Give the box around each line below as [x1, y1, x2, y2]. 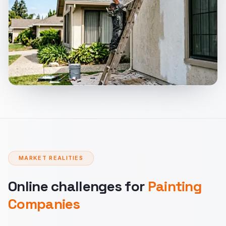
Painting [147, 177, 202, 195]
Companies [8, 195, 80, 213]
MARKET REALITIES [19, 154, 84, 161]
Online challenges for [8, 177, 148, 195]
